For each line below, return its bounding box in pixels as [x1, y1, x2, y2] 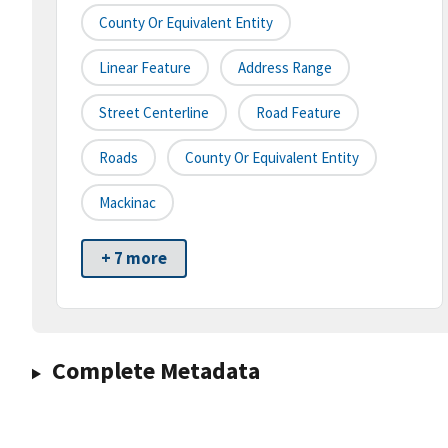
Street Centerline [99, 103, 209, 123]
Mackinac [99, 193, 156, 213]
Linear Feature [99, 58, 191, 78]
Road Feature [256, 103, 341, 123]
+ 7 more [101, 247, 167, 270]
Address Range [238, 58, 332, 78]
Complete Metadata [51, 355, 260, 387]
